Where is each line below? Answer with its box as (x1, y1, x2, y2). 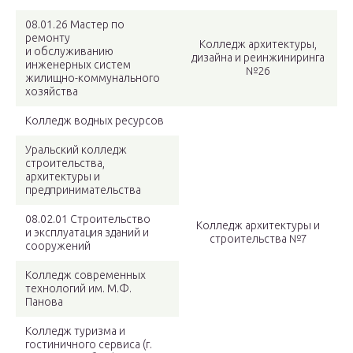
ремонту (25, 32, 70, 45)
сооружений (25, 240, 91, 253)
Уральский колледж (25, 143, 127, 157)
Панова (25, 295, 63, 309)
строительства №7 (209, 232, 307, 246)
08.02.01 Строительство (25, 213, 150, 226)
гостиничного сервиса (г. (25, 338, 152, 351)
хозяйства (25, 85, 78, 98)
